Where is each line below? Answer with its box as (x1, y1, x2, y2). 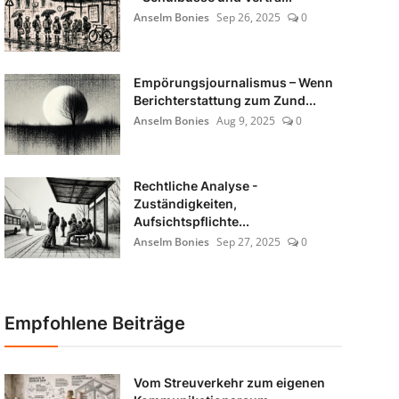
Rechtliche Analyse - (133, 178, 258, 193)
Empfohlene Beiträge (4, 313, 185, 334)
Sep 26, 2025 (216, 10, 281, 25)
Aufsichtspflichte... (133, 214, 249, 229)
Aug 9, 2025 (216, 113, 275, 128)
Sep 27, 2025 (216, 234, 281, 249)
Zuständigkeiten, (133, 196, 237, 211)
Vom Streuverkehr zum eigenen (133, 375, 325, 390)
